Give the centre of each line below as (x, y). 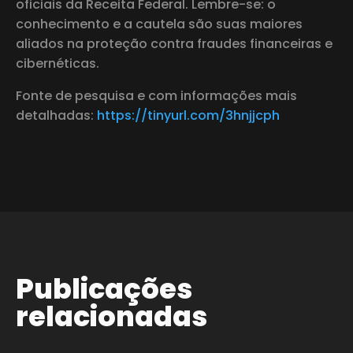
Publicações (104, 288)
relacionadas (111, 316)
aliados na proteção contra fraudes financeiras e (174, 43)
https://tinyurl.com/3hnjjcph (188, 115)
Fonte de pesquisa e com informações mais (156, 95)
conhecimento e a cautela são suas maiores (159, 24)
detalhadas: (56, 115)
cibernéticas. (58, 63)
